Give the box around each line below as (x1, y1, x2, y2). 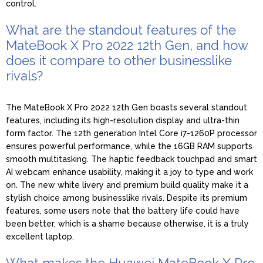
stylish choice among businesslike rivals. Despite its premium (6, 193, 247, 203)
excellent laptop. (6, 231, 74, 241)
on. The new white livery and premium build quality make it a (6, 180, 248, 190)
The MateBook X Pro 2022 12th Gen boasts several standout (6, 102, 247, 112)
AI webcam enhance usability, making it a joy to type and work (6, 167, 253, 177)
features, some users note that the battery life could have (6, 205, 240, 215)
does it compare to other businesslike (6, 52, 232, 68)
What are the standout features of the (6, 22, 236, 38)
